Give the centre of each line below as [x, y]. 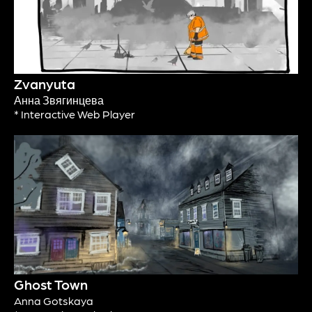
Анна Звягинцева [59, 100]
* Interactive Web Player [75, 114]
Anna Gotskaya [54, 301]
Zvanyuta [45, 84]
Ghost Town [51, 284]
